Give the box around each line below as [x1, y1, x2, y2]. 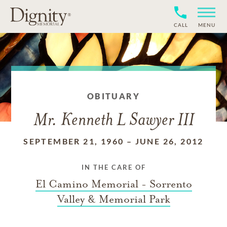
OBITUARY [87, 91, 140, 101]
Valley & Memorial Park [57, 193, 170, 206]
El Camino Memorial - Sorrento [35, 177, 192, 191]
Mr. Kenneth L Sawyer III [33, 112, 194, 130]
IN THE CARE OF [81, 163, 146, 171]
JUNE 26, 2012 [135, 136, 204, 146]
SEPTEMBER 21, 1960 [23, 136, 124, 146]
